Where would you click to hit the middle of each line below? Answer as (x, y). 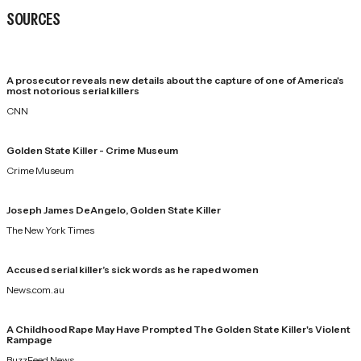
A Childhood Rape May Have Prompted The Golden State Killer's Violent (178, 329)
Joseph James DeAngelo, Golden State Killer (114, 210)
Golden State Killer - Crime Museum (92, 150)
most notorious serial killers (73, 90)
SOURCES (33, 19)
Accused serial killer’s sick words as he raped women (133, 269)
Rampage (29, 339)
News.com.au (35, 289)
